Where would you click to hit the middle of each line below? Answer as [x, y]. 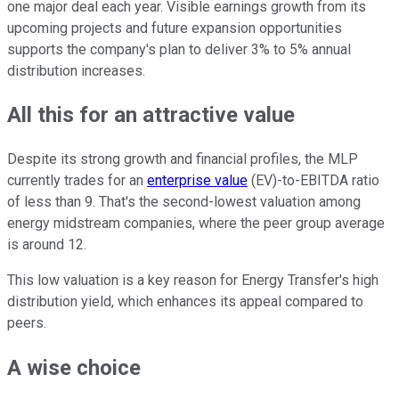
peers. [27, 323]
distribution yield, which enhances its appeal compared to [185, 302]
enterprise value [197, 181]
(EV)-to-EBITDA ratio [313, 181]
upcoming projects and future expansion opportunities [175, 28]
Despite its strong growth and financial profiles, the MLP [183, 159]
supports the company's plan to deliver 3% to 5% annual [179, 49]
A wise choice [74, 368]
